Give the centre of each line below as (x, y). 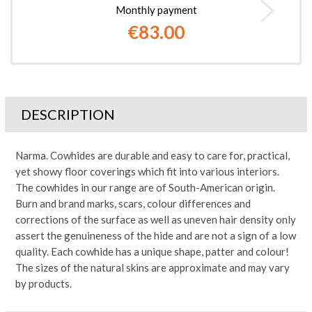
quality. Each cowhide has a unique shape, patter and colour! (152, 251)
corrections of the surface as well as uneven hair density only (156, 219)
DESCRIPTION (68, 114)
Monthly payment (156, 10)
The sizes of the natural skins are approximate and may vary (153, 267)
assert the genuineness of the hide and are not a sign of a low (156, 235)
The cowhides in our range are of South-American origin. (145, 187)
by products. (44, 283)
